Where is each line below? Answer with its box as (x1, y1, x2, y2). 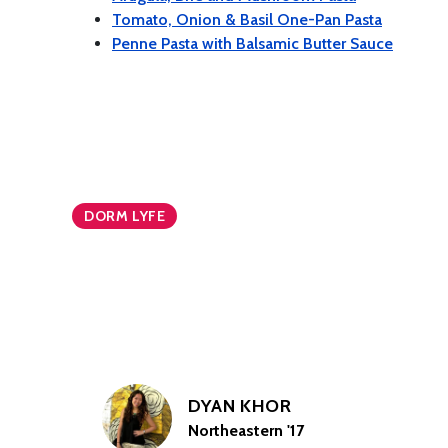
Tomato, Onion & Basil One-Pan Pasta (112, 9, 382, 29)
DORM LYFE (84, 206, 166, 225)
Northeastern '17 (188, 420, 304, 440)
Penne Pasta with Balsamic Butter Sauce (112, 33, 393, 53)
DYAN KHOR (188, 394, 292, 417)
